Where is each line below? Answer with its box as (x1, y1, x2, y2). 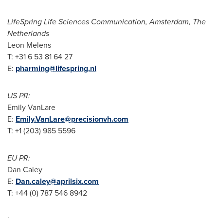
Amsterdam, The (149, 16, 206, 27)
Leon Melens (7, 39, 51, 51)
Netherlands (7, 28, 49, 39)
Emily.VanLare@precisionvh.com (16, 113, 128, 125)
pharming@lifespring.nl (16, 63, 96, 74)
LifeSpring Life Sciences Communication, (7, 16, 149, 27)
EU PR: (7, 152, 30, 163)
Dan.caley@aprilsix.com (16, 176, 99, 187)
